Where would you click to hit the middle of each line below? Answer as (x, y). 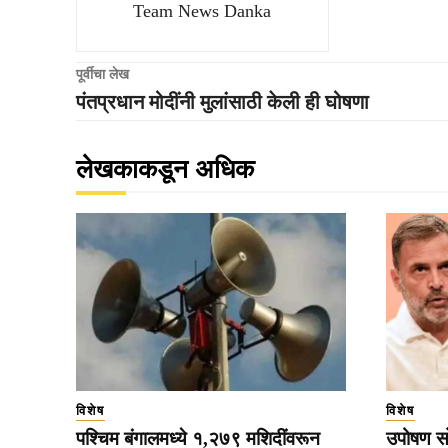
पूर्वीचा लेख (102, 74)
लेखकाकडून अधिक (165, 169)
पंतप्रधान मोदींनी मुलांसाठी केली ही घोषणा (222, 101)
